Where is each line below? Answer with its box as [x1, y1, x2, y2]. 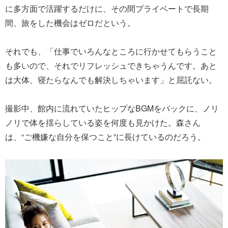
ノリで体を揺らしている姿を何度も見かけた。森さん [5, 116, 201, 128]
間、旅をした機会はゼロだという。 [5, 16, 135, 28]
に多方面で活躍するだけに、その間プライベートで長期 [5, 2, 209, 14]
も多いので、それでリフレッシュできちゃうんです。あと [5, 59, 217, 71]
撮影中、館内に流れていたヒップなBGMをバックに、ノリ [5, 102, 219, 114]
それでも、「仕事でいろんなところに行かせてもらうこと [5, 45, 217, 57]
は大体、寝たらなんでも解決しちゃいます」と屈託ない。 [5, 73, 217, 85]
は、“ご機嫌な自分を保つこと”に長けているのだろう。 [5, 130, 206, 142]
